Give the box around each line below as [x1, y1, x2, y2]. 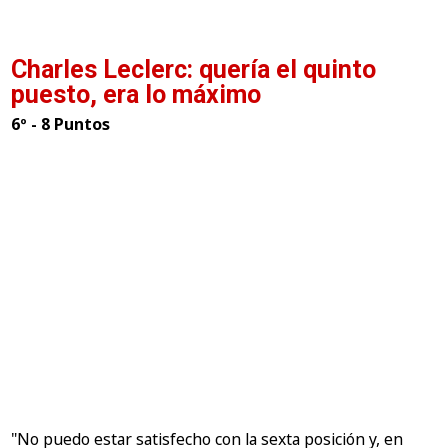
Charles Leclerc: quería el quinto [11, 54, 377, 84]
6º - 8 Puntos [11, 113, 111, 136]
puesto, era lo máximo [11, 79, 262, 109]
